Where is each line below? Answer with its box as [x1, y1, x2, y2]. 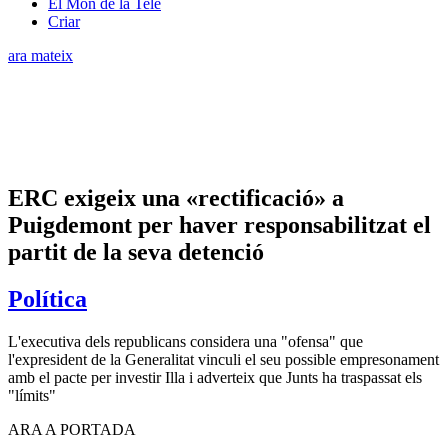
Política [8, 285, 87, 312]
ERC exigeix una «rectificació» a [8, 184, 344, 211]
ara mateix [8, 46, 73, 64]
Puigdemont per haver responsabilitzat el [8, 211, 431, 238]
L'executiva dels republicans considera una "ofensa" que [8, 332, 363, 350]
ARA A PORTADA [8, 420, 136, 438]
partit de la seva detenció [8, 238, 264, 265]
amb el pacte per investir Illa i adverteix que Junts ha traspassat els [8, 368, 422, 386]
